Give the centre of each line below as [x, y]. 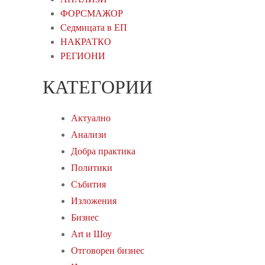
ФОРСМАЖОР [92, 13]
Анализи [89, 134]
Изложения [94, 201]
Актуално [91, 118]
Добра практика [103, 151]
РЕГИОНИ [83, 56]
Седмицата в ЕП [94, 27]
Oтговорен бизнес [108, 250]
